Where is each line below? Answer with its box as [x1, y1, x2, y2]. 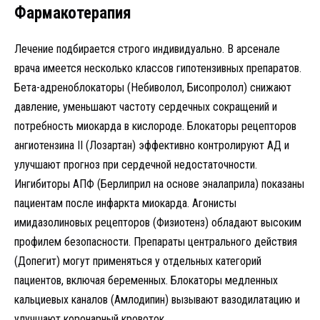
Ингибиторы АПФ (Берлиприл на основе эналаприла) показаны [14, 177, 304, 191]
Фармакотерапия [14, 4, 131, 24]
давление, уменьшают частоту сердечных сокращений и [14, 100, 277, 114]
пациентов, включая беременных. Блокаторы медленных [14, 274, 278, 288]
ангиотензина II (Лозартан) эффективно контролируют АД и [14, 139, 289, 153]
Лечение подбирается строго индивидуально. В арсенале [14, 42, 280, 56]
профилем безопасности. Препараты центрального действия [14, 235, 297, 249]
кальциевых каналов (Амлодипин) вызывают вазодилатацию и [14, 293, 300, 307]
